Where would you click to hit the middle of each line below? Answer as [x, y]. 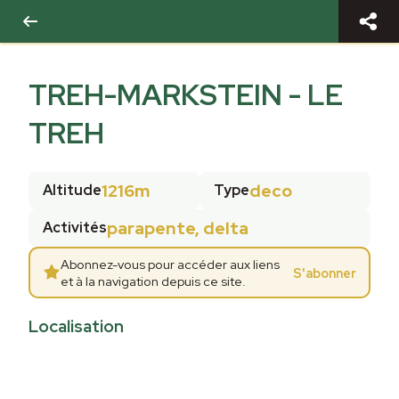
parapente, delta [178, 228]
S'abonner [325, 273]
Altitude [72, 191]
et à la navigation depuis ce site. [153, 281]
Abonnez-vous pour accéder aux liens [170, 264]
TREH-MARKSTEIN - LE [186, 95]
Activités [75, 228]
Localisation [76, 326]
